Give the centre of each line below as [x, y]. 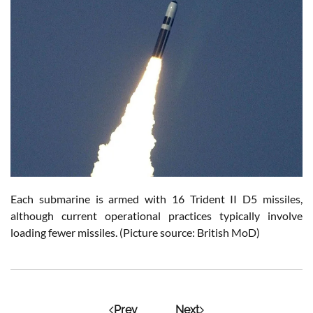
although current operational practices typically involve [156, 216]
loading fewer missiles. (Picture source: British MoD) [135, 233]
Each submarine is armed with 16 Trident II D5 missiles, [156, 199]
